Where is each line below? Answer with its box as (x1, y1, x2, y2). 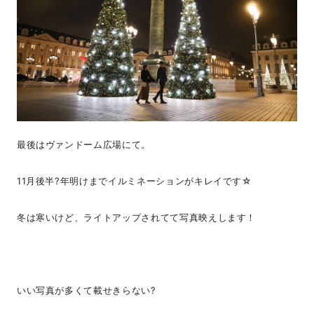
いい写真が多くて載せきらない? (16, 285, 156, 296)
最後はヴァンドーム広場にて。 (16, 139, 151, 151)
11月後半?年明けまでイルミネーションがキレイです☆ (16, 175, 252, 187)
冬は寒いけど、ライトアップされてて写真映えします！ (16, 212, 257, 224)
